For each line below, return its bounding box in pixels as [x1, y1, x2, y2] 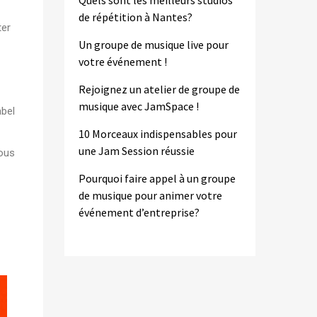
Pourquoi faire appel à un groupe [79, 171, 236, 185]
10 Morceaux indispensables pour [79, 127, 237, 141]
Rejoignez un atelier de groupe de [79, 82, 240, 96]
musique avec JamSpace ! [79, 99, 199, 113]
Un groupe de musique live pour [79, 38, 229, 52]
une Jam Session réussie [79, 144, 195, 158]
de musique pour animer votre [79, 188, 222, 202]
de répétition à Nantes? [79, 10, 192, 24]
